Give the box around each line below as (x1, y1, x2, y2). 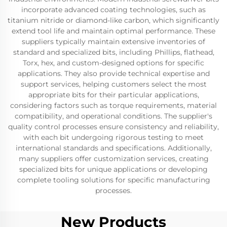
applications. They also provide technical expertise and (17, 69, 210, 78)
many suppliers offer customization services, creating (18, 154, 209, 163)
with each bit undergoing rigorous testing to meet (23, 133, 204, 142)
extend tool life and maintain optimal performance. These (12, 26, 215, 35)
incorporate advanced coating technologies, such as (21, 5, 206, 14)
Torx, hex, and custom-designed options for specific (23, 58, 204, 67)
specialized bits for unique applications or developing (19, 165, 208, 174)
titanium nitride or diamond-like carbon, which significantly (8, 16, 219, 25)
